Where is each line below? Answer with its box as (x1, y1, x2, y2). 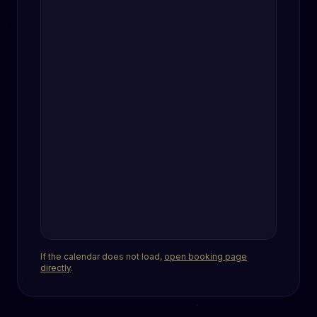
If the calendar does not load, (40, 251, 164, 262)
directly (40, 263, 71, 273)
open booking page (164, 251, 247, 262)
